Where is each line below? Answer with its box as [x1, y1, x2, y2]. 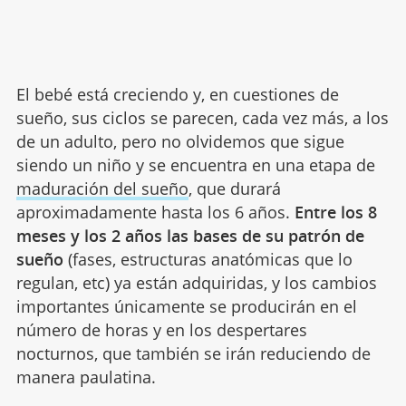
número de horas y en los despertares [15, 318, 307, 341]
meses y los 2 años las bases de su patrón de [15, 224, 364, 246]
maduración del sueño [15, 177, 188, 199]
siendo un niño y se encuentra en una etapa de [15, 153, 375, 176]
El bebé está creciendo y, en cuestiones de [15, 82, 339, 105]
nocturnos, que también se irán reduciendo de [15, 342, 371, 364]
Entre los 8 [294, 200, 377, 223]
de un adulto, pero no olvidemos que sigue [15, 130, 344, 152]
